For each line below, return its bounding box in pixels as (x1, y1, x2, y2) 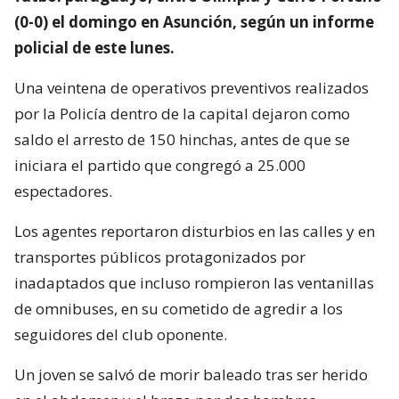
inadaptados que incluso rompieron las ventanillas (14, 272, 374, 293)
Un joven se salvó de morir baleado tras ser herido (14, 363, 368, 385)
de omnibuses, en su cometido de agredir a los (14, 297, 343, 319)
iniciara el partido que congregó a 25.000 (14, 154, 305, 175)
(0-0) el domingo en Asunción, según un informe (14, 11, 374, 32)
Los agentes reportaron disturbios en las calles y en (14, 220, 375, 241)
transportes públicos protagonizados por (14, 246, 305, 267)
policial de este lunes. (14, 37, 175, 58)
